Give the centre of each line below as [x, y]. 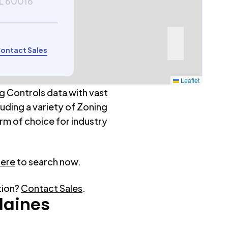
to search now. [49, 162]
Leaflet [190, 80]
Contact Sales [52, 188]
